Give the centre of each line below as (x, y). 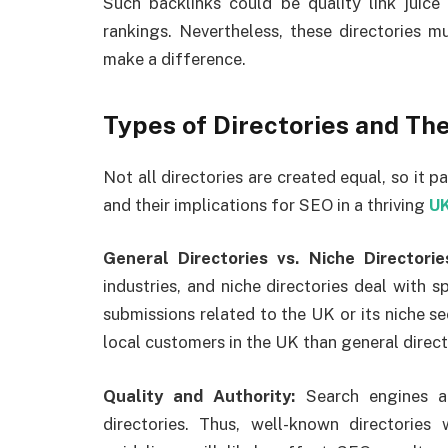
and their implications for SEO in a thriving (266, 204)
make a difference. (174, 59)
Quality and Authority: (204, 395)
